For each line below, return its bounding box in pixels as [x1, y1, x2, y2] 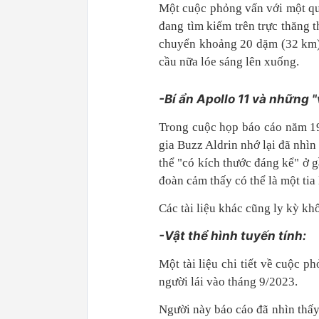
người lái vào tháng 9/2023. [159, 275, 298, 289]
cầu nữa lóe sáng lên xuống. [159, 55, 299, 69]
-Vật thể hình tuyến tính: [159, 229, 306, 244]
